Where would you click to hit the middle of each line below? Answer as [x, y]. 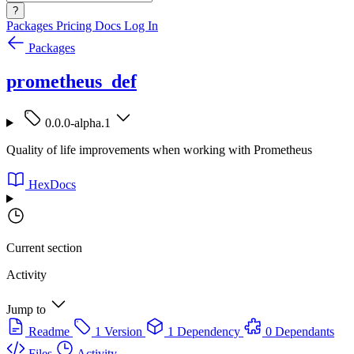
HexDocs [52, 184]
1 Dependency [204, 331]
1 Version [119, 331]
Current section [44, 247]
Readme [49, 331]
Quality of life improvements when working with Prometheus [159, 149]
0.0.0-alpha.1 [77, 122]
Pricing [75, 26]
